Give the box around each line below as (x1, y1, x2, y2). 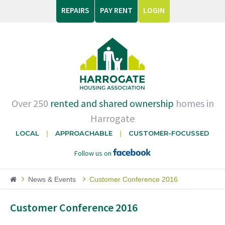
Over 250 (11, 97, 50, 109)
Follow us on (74, 149, 113, 158)
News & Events (28, 175, 76, 183)
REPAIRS (61, 5, 89, 15)
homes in (173, 97, 214, 109)
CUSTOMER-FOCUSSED (129, 129, 209, 137)
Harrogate (90, 112, 135, 125)
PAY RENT (99, 5, 133, 15)
